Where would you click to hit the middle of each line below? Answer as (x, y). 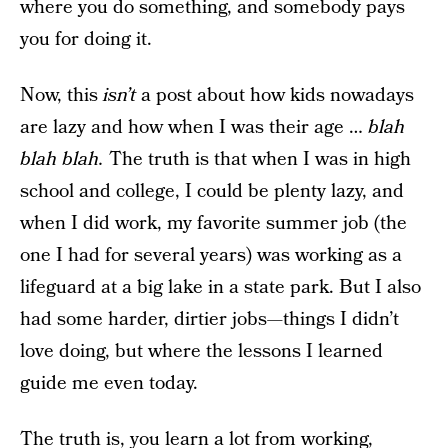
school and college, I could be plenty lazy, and (212, 191)
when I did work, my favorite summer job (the (213, 223)
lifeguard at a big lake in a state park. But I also (220, 287)
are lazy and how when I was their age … (194, 127)
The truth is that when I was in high (260, 159)
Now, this (61, 95)
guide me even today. (109, 383)
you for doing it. (86, 39)
